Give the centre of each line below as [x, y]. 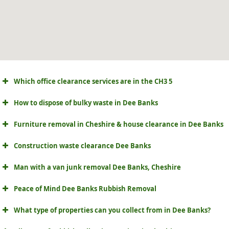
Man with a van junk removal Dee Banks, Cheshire [97, 167]
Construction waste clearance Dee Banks [82, 146]
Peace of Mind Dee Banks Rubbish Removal [85, 189]
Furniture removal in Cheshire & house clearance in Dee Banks [119, 124]
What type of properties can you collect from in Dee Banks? [112, 210]
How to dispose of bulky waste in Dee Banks [86, 103]
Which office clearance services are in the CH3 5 [93, 82]
